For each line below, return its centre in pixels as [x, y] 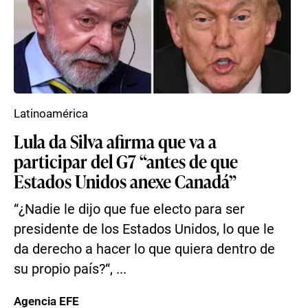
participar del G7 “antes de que [126, 161]
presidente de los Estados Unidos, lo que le [144, 229]
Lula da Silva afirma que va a [115, 141]
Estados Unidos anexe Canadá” [125, 181]
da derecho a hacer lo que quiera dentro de [144, 249]
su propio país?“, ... [70, 269]
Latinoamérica [51, 113]
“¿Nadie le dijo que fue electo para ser [129, 209]
